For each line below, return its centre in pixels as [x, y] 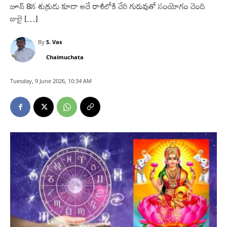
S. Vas [54, 42]
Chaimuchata [65, 57]
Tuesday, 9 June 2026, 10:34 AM [51, 81]
